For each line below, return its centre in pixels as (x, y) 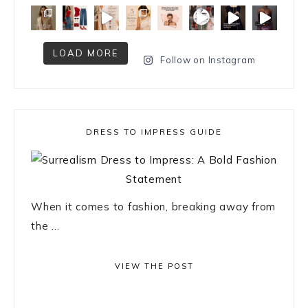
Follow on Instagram (208, 59)
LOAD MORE (85, 53)
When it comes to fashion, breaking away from (153, 206)
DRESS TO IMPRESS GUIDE (154, 131)
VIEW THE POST (154, 266)
